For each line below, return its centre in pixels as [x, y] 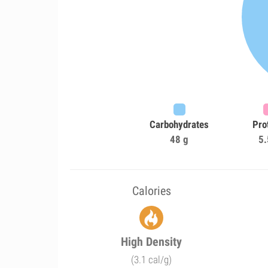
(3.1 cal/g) [152, 260]
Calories [151, 191]
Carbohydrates [179, 124]
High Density [152, 242]
